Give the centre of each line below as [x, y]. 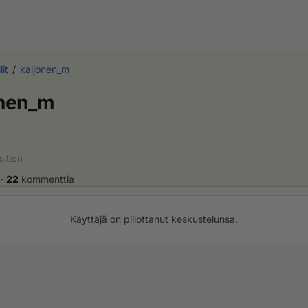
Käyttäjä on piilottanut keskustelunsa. [154, 219]
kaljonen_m [45, 69]
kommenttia [46, 179]
